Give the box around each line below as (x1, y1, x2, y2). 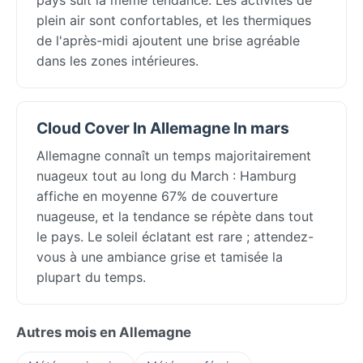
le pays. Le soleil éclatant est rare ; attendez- (36, 228, 314, 245)
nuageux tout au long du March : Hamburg (36, 167, 297, 184)
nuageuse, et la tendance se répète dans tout (36, 207, 314, 224)
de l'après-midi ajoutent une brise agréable (36, 32, 300, 49)
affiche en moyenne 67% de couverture (36, 187, 278, 204)
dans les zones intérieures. (36, 52, 199, 69)
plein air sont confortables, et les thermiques (36, 11, 311, 28)
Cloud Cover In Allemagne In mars (36, 117, 289, 138)
